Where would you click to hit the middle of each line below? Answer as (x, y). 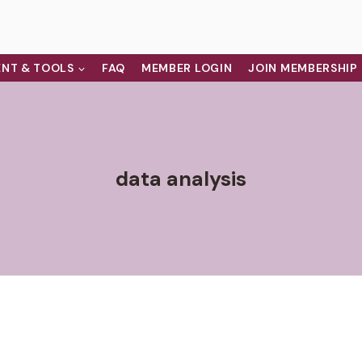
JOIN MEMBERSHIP (303, 68)
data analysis (181, 179)
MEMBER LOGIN (187, 68)
